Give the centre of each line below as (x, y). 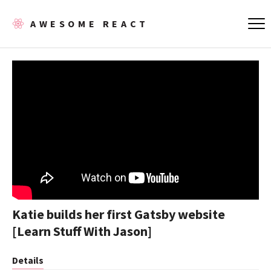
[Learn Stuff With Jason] (82, 231)
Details (28, 260)
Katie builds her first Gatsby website (119, 214)
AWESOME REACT (90, 24)
